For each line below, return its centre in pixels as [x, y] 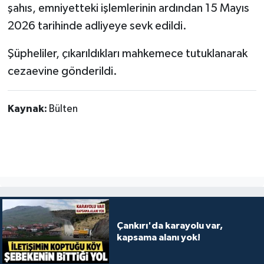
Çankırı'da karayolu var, [169, 225]
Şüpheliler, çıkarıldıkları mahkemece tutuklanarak [127, 54]
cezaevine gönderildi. [62, 72]
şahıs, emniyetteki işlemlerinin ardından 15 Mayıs [128, 9]
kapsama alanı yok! [158, 237]
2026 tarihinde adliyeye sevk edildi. [97, 26]
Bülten [63, 109]
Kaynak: [28, 109]
